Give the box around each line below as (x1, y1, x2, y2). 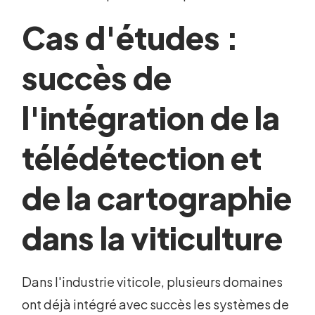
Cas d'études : (22, 18, 239, 58)
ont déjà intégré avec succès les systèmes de (22, 296, 290, 313)
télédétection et (22, 138, 262, 178)
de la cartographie (22, 178, 292, 218)
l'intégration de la (22, 98, 281, 138)
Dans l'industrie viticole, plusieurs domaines (22, 274, 283, 290)
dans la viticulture (22, 218, 283, 258)
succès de (22, 58, 172, 98)
